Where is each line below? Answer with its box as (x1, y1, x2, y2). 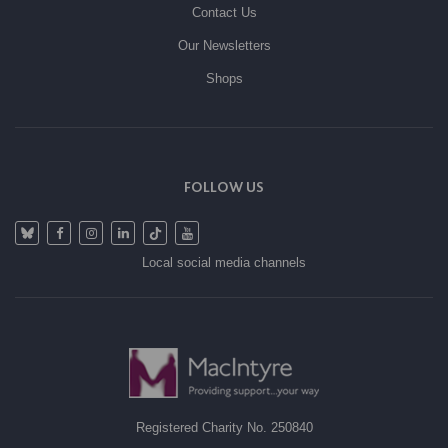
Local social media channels (142, 255, 306, 271)
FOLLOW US (184, 178, 264, 197)
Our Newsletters (177, 38, 271, 54)
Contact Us (191, 5, 257, 21)
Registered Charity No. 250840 (135, 420, 313, 436)
